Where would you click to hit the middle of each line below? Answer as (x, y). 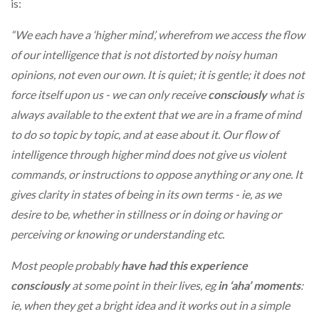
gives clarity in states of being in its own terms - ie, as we (146, 194)
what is (287, 95)
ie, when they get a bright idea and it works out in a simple (150, 305)
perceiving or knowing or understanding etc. (117, 234)
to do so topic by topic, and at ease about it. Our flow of (145, 135)
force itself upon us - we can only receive (109, 95)
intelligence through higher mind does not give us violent (148, 155)
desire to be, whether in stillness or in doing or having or (146, 214)
